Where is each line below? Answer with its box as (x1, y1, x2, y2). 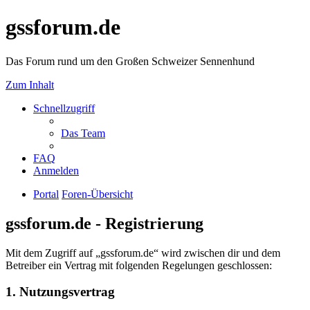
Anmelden (33, 164, 79, 176)
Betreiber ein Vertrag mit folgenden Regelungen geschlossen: (6, 259, 272, 271)
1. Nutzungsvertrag (6, 284, 115, 300)
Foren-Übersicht (62, 188, 133, 200)
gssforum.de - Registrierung (6, 214, 203, 232)
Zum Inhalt (6, 78, 54, 91)
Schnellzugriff (33, 102, 95, 114)
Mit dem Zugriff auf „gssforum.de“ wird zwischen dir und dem (6, 246, 280, 259)
